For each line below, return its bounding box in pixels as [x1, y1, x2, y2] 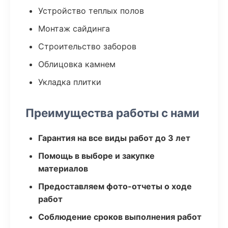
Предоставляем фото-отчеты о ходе [38, 181, 192, 191]
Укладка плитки [38, 77, 101, 87]
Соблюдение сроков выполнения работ [38, 212, 202, 222]
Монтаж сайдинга [38, 23, 110, 34]
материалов [38, 163, 88, 174]
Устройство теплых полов [38, 6, 144, 16]
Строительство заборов [38, 41, 136, 51]
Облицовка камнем [38, 59, 116, 69]
